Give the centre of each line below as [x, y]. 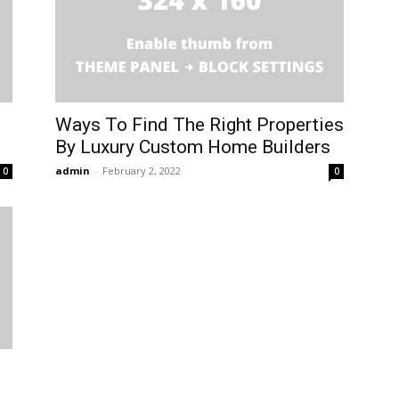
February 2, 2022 [142, 171]
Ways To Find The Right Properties [199, 125]
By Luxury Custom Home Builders [193, 147]
